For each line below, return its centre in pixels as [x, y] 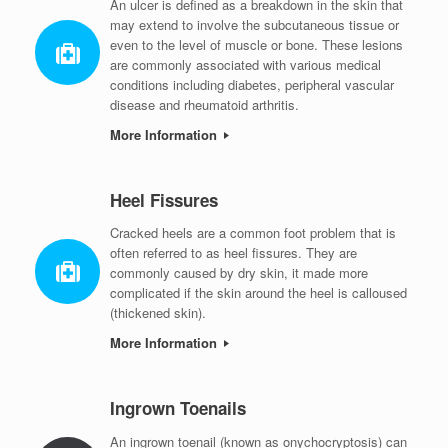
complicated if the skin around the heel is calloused [258, 293]
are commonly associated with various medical [245, 64]
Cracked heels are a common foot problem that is [253, 233]
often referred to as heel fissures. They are [233, 253]
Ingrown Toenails [178, 408]
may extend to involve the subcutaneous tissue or [254, 24]
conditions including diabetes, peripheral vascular [252, 84]
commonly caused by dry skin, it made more [239, 273]
